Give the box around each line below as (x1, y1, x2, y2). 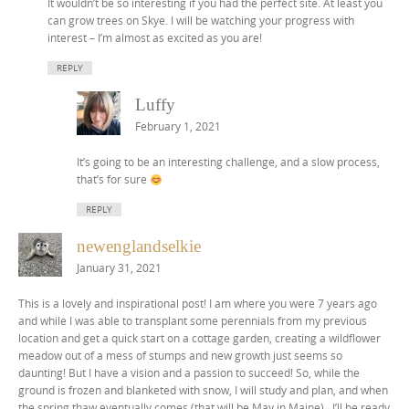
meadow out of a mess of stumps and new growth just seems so (18, 348, 342, 363)
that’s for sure (77, 172, 150, 187)
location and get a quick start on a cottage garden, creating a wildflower (18, 330, 381, 346)
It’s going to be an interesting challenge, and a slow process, (77, 154, 380, 170)
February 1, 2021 (135, 120, 221, 134)
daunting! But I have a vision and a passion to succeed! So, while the (18, 365, 360, 381)
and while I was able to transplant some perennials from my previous (18, 313, 367, 329)
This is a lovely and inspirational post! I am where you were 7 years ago (18, 296, 377, 311)
